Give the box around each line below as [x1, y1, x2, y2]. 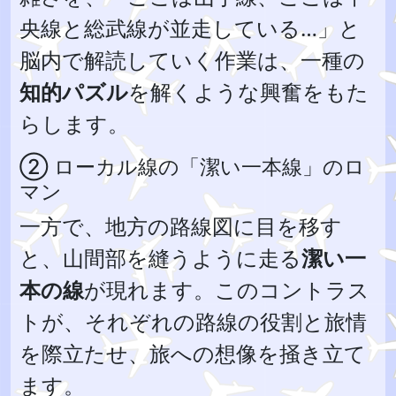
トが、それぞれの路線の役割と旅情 [19, 307, 367, 336]
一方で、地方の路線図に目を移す [19, 211, 342, 240]
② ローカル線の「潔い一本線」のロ [19, 152, 365, 180]
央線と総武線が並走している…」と [19, 13, 361, 42]
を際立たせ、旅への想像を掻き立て [19, 339, 366, 368]
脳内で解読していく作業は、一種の [19, 45, 365, 74]
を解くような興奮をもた [128, 77, 369, 106]
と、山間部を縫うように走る [19, 243, 301, 272]
